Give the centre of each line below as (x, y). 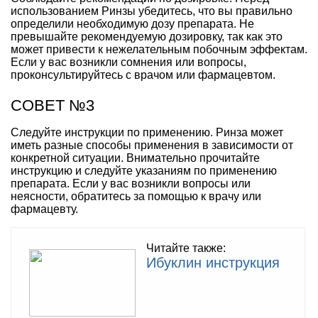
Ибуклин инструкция (213, 262)
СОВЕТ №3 (53, 105)
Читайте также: (186, 248)
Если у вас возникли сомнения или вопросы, (128, 62)
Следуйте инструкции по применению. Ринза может (147, 132)
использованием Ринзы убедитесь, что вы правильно (152, 11)
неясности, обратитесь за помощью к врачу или (136, 196)
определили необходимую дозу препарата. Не (132, 23)
